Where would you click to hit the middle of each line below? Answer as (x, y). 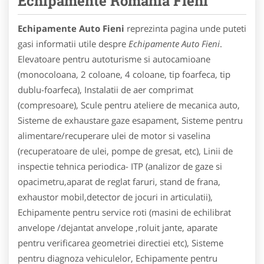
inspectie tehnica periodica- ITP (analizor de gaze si (120, 166)
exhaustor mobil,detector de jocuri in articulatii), (115, 197)
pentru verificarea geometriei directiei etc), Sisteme (121, 242)
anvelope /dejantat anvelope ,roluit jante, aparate (118, 227)
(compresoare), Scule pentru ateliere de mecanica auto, (129, 105)
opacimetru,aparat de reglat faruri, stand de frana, (119, 181)
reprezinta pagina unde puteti (185, 28)
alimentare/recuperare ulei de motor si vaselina (114, 135)
